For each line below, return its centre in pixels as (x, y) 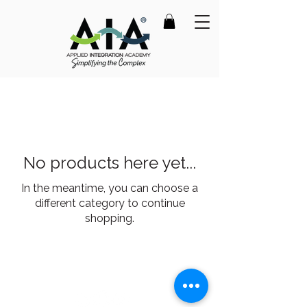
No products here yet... (110, 163)
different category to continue (110, 203)
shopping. (110, 218)
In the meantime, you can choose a (110, 188)
